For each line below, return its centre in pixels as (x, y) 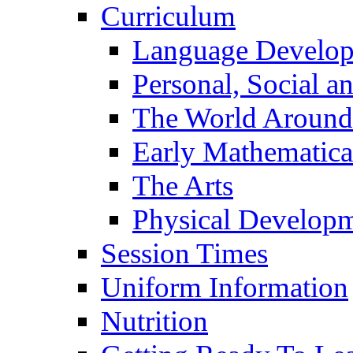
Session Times (184, 253)
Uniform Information (225, 287)
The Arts (183, 185)
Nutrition (154, 321)
